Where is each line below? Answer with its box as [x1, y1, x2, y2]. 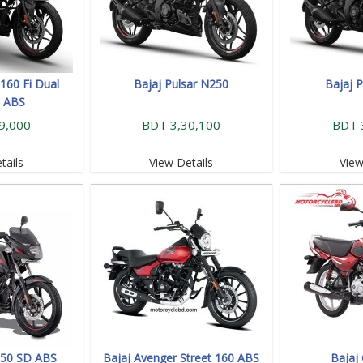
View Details [149, 154, 214, 170]
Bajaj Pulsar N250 [134, 75, 229, 92]
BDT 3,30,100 [142, 116, 221, 133]
